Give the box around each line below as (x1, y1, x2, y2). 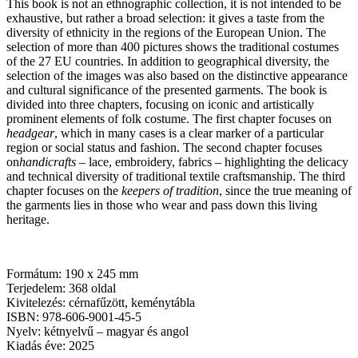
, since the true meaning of (219, 184, 352, 198)
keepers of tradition (121, 184, 219, 198)
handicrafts (19, 155, 76, 169)
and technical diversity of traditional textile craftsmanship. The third (6, 169, 345, 184)
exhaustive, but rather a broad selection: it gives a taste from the (6, 11, 324, 26)
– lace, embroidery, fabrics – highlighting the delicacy (76, 155, 348, 169)
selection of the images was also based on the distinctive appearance (6, 69, 348, 83)
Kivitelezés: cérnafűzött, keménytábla (6, 296, 195, 310)
